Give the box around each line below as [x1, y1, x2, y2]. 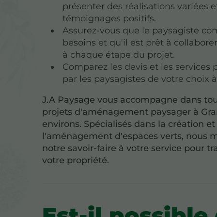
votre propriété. [42, 155, 109, 166]
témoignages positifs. [62, 13, 156, 24]
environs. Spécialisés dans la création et [42, 118, 216, 129]
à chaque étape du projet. [62, 49, 175, 60]
